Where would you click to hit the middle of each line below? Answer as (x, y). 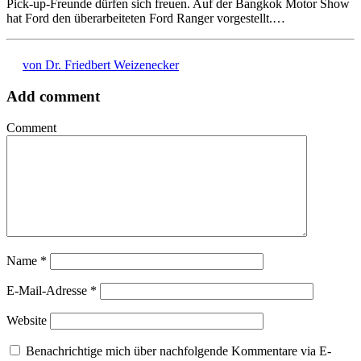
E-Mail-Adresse (48, 290)
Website (27, 320)
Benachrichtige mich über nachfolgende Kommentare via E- (178, 351)
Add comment (53, 96)
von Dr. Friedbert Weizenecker (101, 65)
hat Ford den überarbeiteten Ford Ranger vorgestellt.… (146, 19)
